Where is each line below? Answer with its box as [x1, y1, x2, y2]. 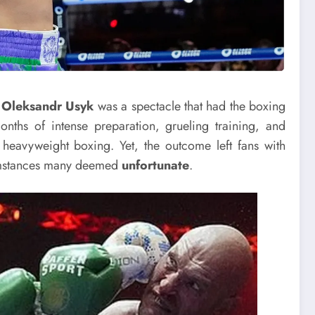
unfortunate [122, 155, 190, 174]
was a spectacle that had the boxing [94, 96, 286, 115]
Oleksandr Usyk [1, 96, 94, 115]
